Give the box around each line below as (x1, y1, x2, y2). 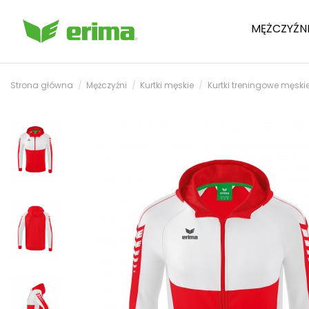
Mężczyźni (86, 79, 128, 91)
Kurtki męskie (140, 79, 195, 91)
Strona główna (10, 79, 73, 91)
